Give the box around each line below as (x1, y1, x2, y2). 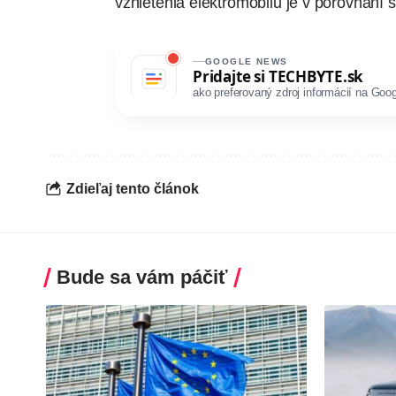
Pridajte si (193, 65, 269, 87)
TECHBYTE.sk (268, 65, 364, 87)
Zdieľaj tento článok (66, 180, 199, 196)
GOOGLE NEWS (205, 56, 288, 66)
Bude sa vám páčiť (57, 266, 228, 289)
